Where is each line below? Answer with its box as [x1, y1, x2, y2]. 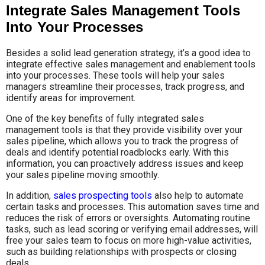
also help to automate [152, 189, 244, 201]
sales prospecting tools [53, 189, 152, 201]
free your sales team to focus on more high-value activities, [6, 234, 251, 246]
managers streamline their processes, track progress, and [6, 80, 244, 92]
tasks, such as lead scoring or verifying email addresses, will [6, 223, 258, 235]
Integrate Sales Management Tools [6, 2, 241, 18]
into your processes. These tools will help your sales [6, 69, 225, 81]
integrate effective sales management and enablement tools [6, 58, 256, 70]
